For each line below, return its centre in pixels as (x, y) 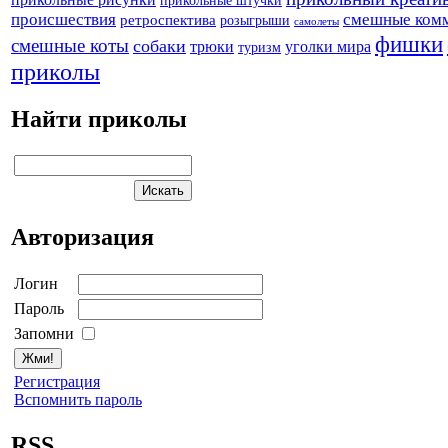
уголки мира (328, 46)
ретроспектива (168, 19)
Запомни (44, 334)
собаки (159, 45)
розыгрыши (255, 20)
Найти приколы (99, 118)
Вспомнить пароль (78, 400)
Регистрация (57, 382)
